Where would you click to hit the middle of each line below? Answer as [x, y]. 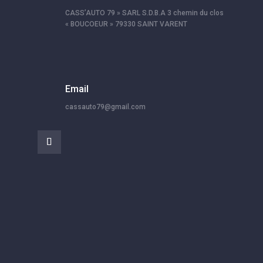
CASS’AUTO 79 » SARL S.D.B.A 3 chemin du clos [144, 13]
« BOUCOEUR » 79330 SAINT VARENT [126, 24]
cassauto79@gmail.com [105, 107]
